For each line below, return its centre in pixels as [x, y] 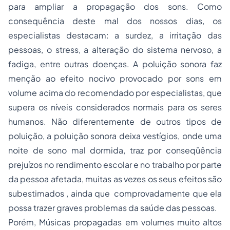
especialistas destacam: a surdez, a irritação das [115, 35]
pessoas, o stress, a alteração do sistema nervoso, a [115, 50]
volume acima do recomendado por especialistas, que [115, 93]
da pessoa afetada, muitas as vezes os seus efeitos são [115, 179]
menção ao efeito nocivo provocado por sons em [115, 78]
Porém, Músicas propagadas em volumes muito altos [115, 222]
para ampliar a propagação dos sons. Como [115, 6]
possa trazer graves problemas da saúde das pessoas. [113, 208]
